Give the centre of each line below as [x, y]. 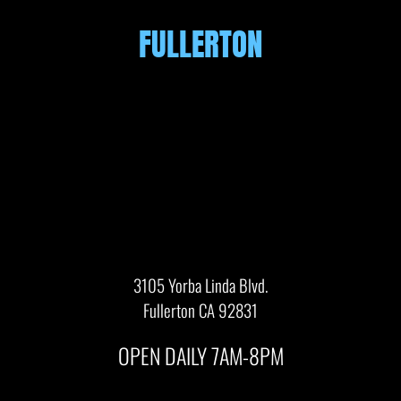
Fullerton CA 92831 [200, 310]
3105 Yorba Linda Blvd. [200, 285]
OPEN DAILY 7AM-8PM [200, 356]
